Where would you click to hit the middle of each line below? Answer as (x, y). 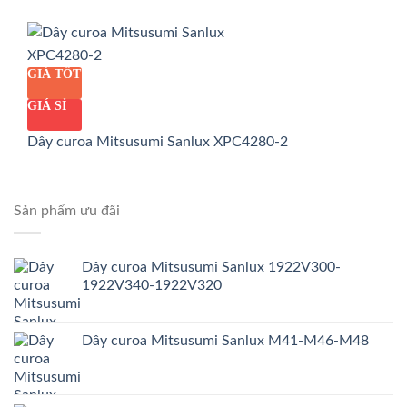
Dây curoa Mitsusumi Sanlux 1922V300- (211, 268)
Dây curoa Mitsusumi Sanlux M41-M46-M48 (225, 341)
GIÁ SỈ (47, 106)
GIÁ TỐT (54, 74)
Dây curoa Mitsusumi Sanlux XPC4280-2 (158, 142)
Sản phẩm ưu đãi (67, 210)
